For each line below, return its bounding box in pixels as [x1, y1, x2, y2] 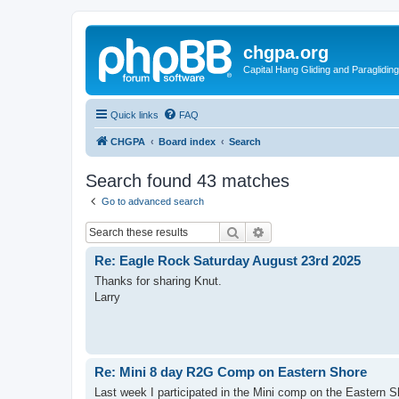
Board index [159, 135, 216, 147]
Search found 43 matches [85, 170, 289, 191]
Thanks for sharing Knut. [94, 273, 222, 288]
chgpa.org [243, 43, 329, 62]
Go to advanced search [102, 195, 204, 207]
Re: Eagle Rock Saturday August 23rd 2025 [94, 253, 361, 268]
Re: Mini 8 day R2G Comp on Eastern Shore [94, 364, 367, 379]
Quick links [110, 109, 159, 120]
